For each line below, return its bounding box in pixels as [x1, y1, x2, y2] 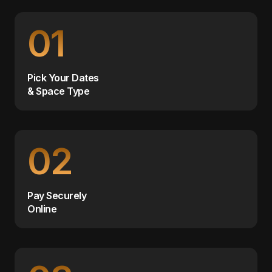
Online [27, 203, 57, 216]
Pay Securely [27, 189, 87, 202]
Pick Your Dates [27, 72, 99, 84]
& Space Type [27, 85, 90, 98]
